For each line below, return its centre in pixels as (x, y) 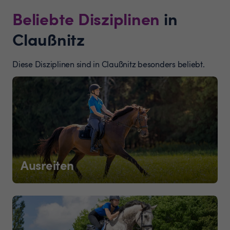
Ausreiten (47, 165)
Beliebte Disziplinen (86, 18)
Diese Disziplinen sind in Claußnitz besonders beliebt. (109, 64)
